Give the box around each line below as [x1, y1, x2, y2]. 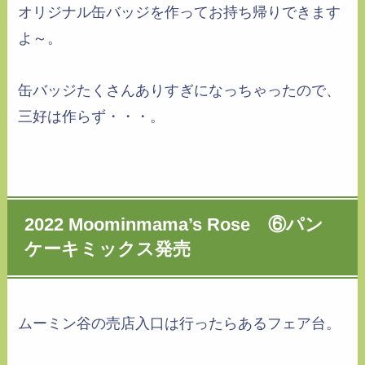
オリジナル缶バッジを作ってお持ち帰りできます [18, 4, 341, 21]
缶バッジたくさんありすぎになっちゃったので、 [18, 82, 341, 99]
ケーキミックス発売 [24, 240, 191, 260]
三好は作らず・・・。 [18, 108, 165, 125]
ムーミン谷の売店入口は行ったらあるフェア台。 [18, 314, 341, 332]
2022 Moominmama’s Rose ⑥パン [24, 215, 324, 235]
